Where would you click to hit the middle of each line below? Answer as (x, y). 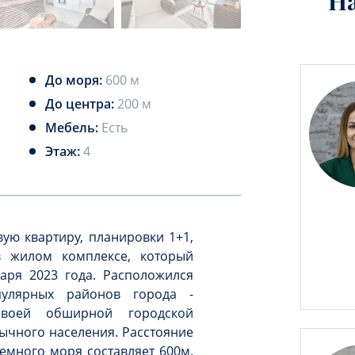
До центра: (81, 104)
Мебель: (73, 128)
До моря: (75, 80)
